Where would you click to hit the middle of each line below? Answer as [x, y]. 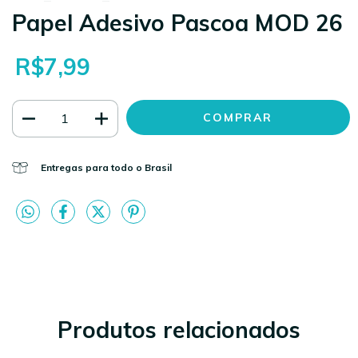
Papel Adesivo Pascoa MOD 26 [177, 22]
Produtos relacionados [179, 329]
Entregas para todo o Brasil [106, 167]
